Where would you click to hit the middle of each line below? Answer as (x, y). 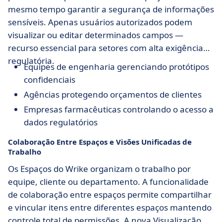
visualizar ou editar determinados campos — (96, 35)
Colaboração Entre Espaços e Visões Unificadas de (100, 142)
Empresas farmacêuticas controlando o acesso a (119, 110)
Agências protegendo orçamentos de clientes (113, 95)
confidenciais (50, 80)
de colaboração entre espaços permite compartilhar (110, 195)
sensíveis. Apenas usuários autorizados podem (100, 22)
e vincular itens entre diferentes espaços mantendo (110, 208)
